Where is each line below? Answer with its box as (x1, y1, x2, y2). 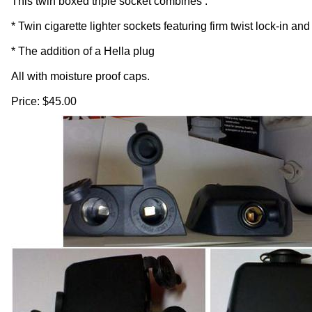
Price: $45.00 (11, 95, 77, 107)
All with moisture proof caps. (11, 70, 150, 82)
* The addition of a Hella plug (11, 45, 160, 57)
